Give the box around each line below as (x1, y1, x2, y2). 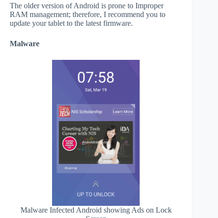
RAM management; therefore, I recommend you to (10, 10, 165, 18)
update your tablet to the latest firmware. (10, 18, 133, 27)
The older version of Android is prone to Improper (10, 1, 163, 10)
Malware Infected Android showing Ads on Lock (20, 205, 172, 214)
